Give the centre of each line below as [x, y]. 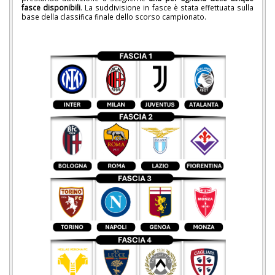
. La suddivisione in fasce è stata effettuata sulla [167, 8]
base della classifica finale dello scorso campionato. [114, 17]
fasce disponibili [51, 8]
